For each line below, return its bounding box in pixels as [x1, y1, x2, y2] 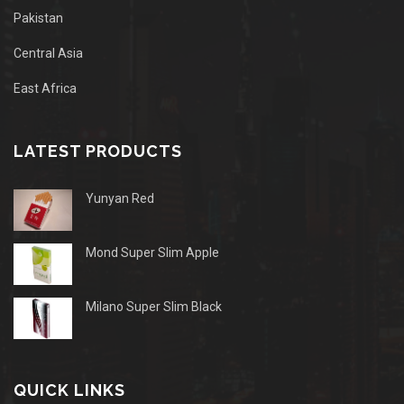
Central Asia [14, 45, 83, 60]
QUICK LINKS [14, 380, 125, 399]
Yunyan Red [86, 190, 154, 206]
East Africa [14, 80, 77, 96]
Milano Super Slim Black [86, 298, 222, 314]
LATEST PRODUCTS [14, 141, 182, 161]
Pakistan [14, 10, 63, 25]
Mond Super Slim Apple [86, 244, 219, 260]
